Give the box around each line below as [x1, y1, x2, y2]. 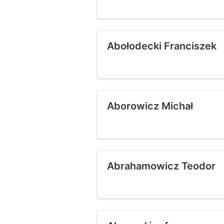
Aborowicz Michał [107, 100, 193, 112]
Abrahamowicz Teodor [107, 160, 215, 172]
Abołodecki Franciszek [107, 40, 216, 52]
